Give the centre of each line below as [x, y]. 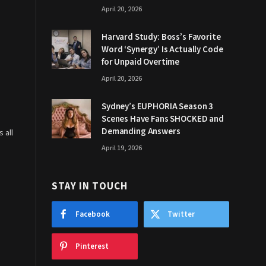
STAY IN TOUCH [90, 186]
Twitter [181, 214]
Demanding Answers [141, 131]
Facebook [93, 214]
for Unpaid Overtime [141, 62]
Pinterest [92, 246]
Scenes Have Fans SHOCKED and [163, 119]
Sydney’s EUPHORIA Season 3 [158, 106]
